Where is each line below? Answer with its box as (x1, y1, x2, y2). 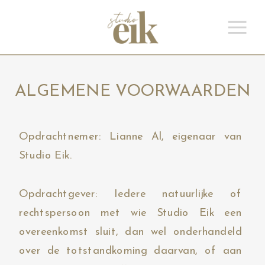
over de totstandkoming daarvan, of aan (19, 245, 242, 257)
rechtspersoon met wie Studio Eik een (19, 208, 242, 219)
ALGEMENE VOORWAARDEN (14, 83, 251, 100)
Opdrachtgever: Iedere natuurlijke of (19, 188, 242, 199)
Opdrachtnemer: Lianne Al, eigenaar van (19, 131, 242, 143)
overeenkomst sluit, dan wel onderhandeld (19, 227, 242, 238)
